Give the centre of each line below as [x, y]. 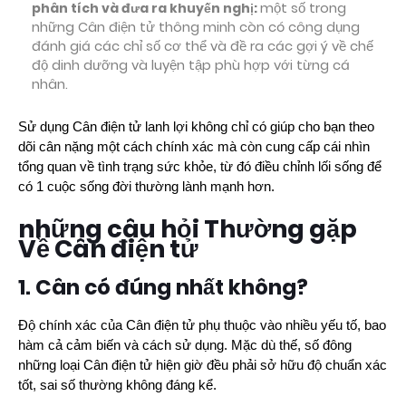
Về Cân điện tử [108, 248]
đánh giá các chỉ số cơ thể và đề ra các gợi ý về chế [203, 46]
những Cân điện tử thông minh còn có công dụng [196, 27]
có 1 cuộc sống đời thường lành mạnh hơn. [146, 186]
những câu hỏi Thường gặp [188, 228]
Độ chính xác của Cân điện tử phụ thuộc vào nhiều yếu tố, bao [202, 325]
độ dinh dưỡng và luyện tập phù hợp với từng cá [191, 65]
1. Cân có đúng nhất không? [163, 287]
